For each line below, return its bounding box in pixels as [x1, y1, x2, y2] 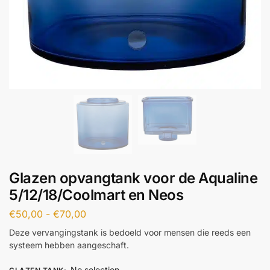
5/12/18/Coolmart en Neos [9, 186, 183, 204]
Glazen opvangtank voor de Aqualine [9, 169, 257, 187]
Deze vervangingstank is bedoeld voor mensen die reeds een [9, 227, 251, 238]
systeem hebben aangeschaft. [9, 240, 129, 251]
